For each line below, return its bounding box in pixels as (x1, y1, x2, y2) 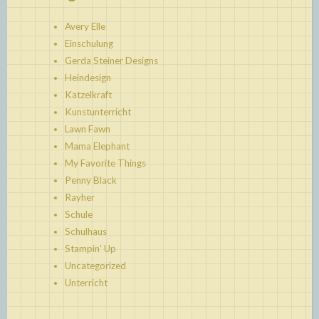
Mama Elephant (64, 140, 130, 152)
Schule (64, 208, 93, 220)
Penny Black (64, 174, 117, 186)
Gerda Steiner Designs (64, 54, 158, 66)
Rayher (64, 191, 95, 203)
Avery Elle (64, 20, 105, 32)
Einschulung (64, 37, 113, 49)
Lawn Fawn (64, 122, 110, 135)
